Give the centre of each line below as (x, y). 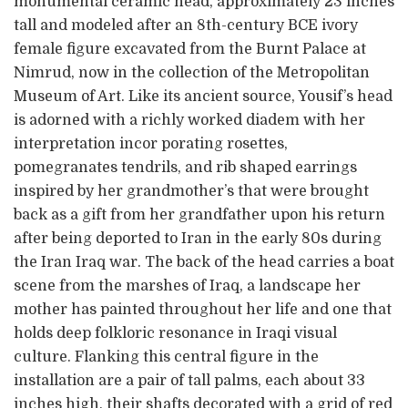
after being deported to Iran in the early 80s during (198, 238)
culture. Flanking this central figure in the (166, 357)
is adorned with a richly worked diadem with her (189, 120)
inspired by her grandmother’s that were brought (191, 191)
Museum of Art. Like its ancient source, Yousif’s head (203, 96)
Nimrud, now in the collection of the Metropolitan (192, 72)
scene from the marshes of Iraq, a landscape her (187, 286)
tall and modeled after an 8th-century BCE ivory (186, 25)
